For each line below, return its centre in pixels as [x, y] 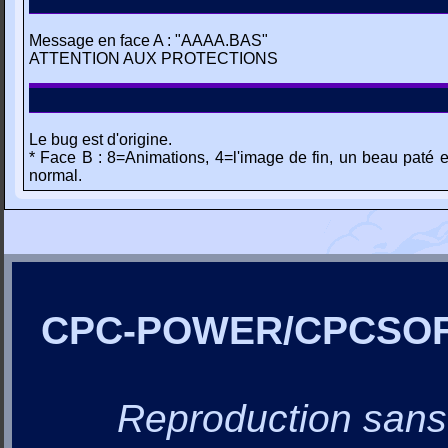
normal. [55, 175]
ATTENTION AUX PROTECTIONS [153, 58]
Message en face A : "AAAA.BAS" [148, 40]
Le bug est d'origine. [100, 139]
